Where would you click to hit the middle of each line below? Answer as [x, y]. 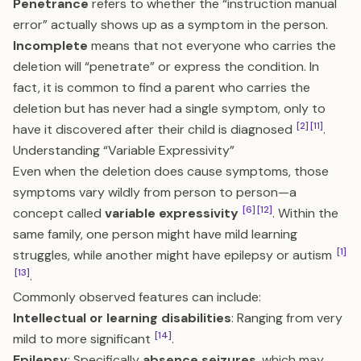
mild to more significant [83, 339]
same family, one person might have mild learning [155, 234]
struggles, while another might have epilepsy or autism [174, 255]
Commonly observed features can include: [137, 297]
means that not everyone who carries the [212, 46]
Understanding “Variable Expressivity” [124, 150]
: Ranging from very [287, 318]
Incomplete [50, 46]
